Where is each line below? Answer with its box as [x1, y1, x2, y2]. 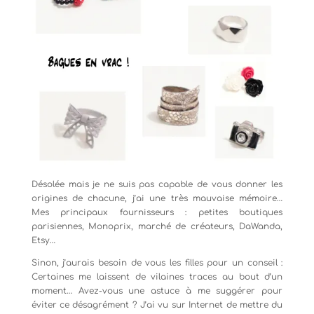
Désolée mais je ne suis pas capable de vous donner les [31, 179, 283, 190]
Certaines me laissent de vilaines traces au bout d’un [31, 272, 283, 282]
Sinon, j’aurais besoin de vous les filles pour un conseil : [31, 258, 283, 268]
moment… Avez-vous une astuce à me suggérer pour [31, 286, 283, 296]
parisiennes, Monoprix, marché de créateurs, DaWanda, [31, 221, 283, 232]
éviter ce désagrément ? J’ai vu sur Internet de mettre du [31, 300, 283, 310]
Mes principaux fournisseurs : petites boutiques [31, 207, 283, 218]
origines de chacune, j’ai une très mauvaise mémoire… [31, 193, 283, 204]
